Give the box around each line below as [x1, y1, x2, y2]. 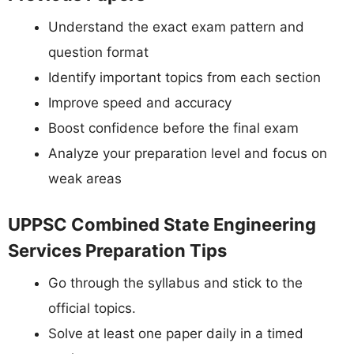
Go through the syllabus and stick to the [48, 274, 303, 291]
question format [48, 44, 149, 61]
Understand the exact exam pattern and [48, 19, 304, 36]
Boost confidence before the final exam [48, 120, 299, 137]
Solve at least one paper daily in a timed [48, 325, 303, 341]
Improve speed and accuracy [48, 95, 232, 111]
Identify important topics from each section [48, 70, 321, 86]
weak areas [48, 171, 122, 187]
